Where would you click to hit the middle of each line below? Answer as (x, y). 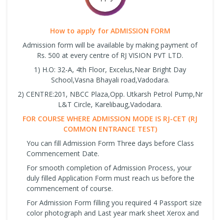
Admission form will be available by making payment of (110, 45)
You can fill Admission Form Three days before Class (110, 143)
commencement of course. (70, 188)
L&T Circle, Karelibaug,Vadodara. (110, 104)
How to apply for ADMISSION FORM (110, 30)
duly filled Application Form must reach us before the (110, 178)
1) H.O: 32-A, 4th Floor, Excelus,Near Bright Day (110, 69)
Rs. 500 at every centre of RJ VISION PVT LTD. (110, 55)
